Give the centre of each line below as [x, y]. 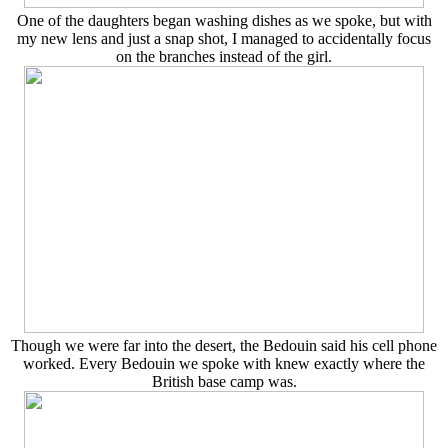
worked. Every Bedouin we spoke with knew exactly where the [224, 364]
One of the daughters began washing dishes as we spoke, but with [224, 21]
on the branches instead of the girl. [224, 57]
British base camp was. [224, 382]
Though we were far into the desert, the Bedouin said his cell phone [224, 346]
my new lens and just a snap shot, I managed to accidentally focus [224, 39]
